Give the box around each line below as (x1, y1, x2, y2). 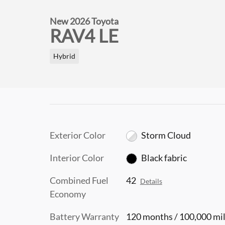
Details (140, 177, 162, 185)
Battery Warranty (50, 210, 119, 222)
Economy (50, 188, 86, 199)
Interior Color (50, 152, 104, 163)
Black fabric (141, 152, 187, 163)
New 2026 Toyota (50, 16, 119, 27)
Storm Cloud (141, 129, 191, 141)
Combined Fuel (50, 174, 108, 186)
